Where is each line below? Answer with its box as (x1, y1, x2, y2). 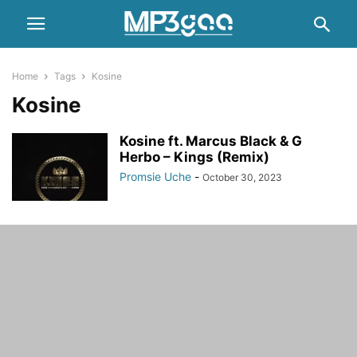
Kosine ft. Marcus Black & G (120, 133, 302, 149)
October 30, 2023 (202, 171, 282, 183)
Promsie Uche (120, 170, 191, 183)
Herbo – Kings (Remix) (120, 149, 269, 165)
